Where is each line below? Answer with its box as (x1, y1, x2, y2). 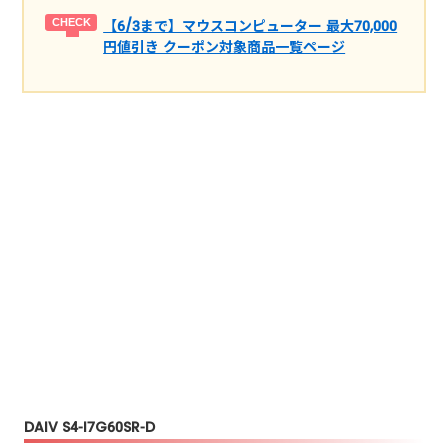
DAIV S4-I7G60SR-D (24, 416, 156, 437)
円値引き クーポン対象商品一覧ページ (103, 36, 346, 57)
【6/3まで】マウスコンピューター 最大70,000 (103, 15, 398, 36)
